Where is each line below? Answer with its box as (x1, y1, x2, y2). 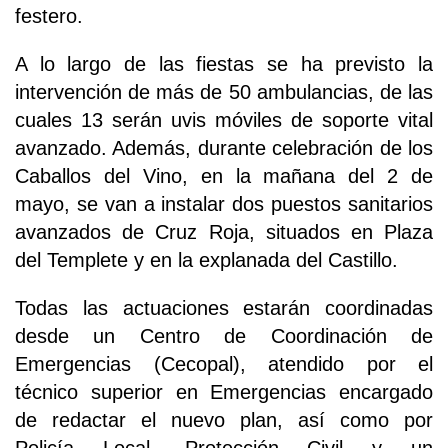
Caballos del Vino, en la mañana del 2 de (15, 165, 433, 188)
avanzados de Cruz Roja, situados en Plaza (15, 221, 433, 244)
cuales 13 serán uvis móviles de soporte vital (15, 109, 433, 132)
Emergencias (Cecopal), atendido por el (15, 353, 433, 376)
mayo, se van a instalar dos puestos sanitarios (15, 193, 433, 216)
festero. (15, 5, 83, 28)
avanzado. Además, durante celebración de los (15, 137, 433, 160)
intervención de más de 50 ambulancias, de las (15, 81, 433, 104)
